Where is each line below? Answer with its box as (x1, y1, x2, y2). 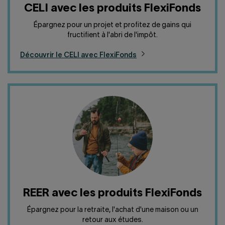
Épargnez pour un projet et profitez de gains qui (34, 22, 191, 29)
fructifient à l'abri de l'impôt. (67, 32, 158, 39)
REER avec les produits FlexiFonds (23, 188, 202, 198)
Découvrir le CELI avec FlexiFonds (20, 52, 137, 59)
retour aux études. (82, 217, 143, 223)
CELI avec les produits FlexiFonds (24, 4, 201, 14)
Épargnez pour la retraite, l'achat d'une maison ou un (27, 207, 198, 213)
